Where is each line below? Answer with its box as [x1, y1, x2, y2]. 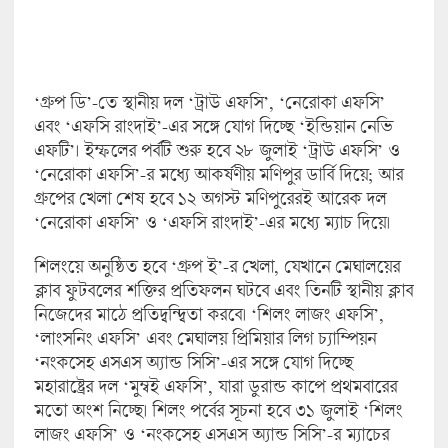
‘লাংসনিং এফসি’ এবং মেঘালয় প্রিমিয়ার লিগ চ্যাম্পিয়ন [33, 326, 376, 349]
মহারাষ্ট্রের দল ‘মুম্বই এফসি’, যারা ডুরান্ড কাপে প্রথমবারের [33, 374, 397, 397]
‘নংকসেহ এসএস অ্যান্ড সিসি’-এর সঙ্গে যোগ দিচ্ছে [33, 350, 353, 373]
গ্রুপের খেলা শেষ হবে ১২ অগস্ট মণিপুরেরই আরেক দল [33, 186, 386, 209]
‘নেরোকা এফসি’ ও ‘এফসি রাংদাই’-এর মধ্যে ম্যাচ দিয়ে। [33, 210, 390, 233]
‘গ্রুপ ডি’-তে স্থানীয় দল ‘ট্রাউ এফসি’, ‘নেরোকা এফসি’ [33, 90, 385, 113]
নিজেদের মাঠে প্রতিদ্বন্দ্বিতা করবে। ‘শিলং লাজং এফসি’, [33, 302, 384, 325]
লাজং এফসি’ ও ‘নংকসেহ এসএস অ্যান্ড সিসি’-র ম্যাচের [33, 422, 389, 445]
